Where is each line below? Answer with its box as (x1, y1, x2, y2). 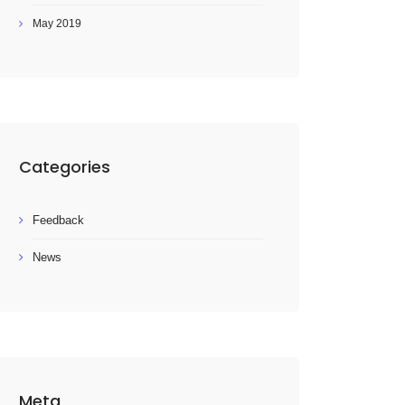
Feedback (33, 213, 84, 227)
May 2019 (33, 17, 81, 30)
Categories (19, 155, 110, 178)
